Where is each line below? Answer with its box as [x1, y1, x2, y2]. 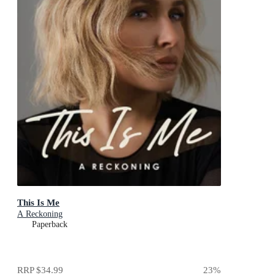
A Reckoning [17, 209, 63, 219]
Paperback [32, 219, 68, 229]
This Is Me [17, 196, 60, 207]
